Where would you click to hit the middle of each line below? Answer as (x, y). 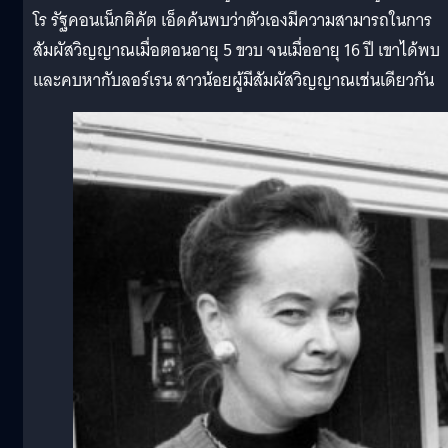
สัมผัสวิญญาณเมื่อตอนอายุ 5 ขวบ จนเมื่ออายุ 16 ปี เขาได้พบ (236, 50)
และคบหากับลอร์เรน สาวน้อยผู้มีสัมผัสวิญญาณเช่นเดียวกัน (237, 80)
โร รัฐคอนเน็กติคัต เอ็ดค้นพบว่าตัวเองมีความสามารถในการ (232, 20)
